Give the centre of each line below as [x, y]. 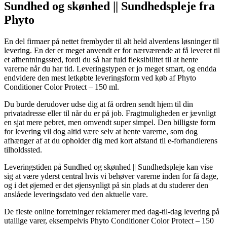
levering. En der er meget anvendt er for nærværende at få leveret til [112, 50]
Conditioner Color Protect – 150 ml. [62, 87]
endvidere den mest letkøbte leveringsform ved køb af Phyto [100, 78]
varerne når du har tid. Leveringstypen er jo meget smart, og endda [110, 68]
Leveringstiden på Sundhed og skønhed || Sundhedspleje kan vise [108, 167]
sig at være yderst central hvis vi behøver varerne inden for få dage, [111, 176]
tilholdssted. [23, 149]
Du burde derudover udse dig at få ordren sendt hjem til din [99, 104]
